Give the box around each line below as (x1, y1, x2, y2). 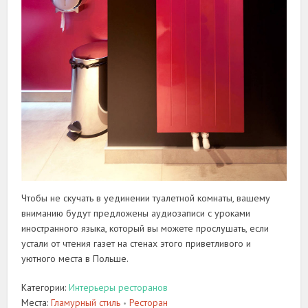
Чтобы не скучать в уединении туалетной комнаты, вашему (21, 191, 271, 204)
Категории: (21, 280, 69, 294)
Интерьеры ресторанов (69, 280, 168, 294)
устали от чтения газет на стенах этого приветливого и (21, 236, 252, 250)
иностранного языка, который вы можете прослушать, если (21, 221, 269, 234)
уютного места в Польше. (21, 252, 129, 265)
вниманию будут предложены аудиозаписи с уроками (21, 206, 251, 219)
